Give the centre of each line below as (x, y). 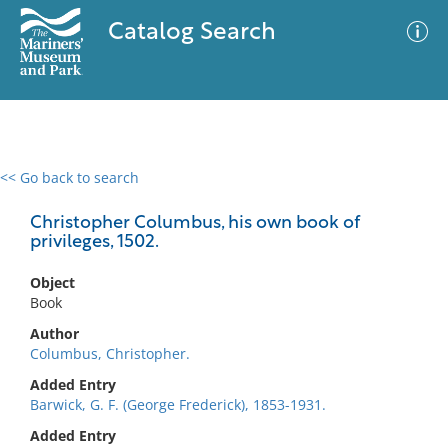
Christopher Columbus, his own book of (195, 223)
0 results (44, 189)
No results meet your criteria (220, 300)
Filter (403, 196)
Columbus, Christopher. (110, 353)
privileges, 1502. (94, 242)
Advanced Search (296, 195)
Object (52, 282)
